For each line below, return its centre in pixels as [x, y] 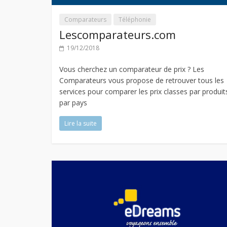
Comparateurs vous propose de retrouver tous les [142, 81]
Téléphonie [135, 20]
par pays [73, 103]
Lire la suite [81, 124]
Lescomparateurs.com [118, 35]
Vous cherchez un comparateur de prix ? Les [132, 69]
